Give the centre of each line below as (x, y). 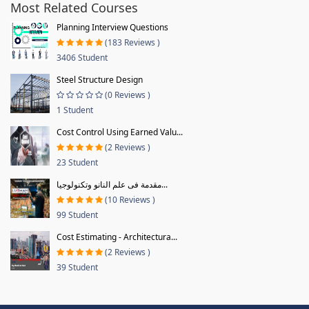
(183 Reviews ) (132, 42)
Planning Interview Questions (112, 27)
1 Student (75, 110)
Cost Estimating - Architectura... (117, 237)
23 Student (77, 162)
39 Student (77, 267)
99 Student (77, 215)
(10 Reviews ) (130, 199)
